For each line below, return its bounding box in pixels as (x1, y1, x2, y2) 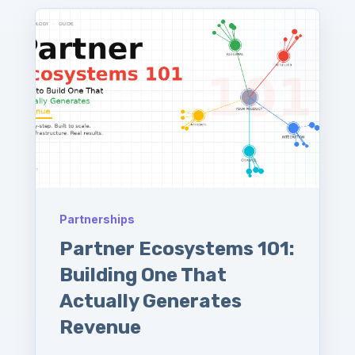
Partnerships (59, 212, 135, 226)
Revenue (59, 315, 141, 338)
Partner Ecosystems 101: (59, 237, 295, 260)
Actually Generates (59, 289, 242, 312)
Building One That (59, 263, 227, 286)
